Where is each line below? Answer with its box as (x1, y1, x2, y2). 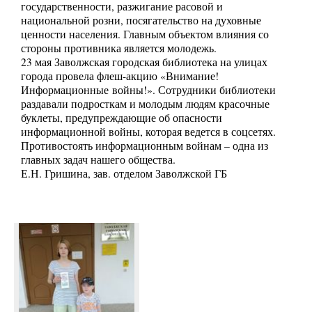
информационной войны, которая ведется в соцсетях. (21, 125, 276, 139)
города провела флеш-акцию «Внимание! (21, 69, 219, 84)
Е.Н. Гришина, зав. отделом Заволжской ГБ (21, 166, 227, 181)
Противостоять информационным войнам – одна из (21, 139, 268, 153)
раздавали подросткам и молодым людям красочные (21, 97, 270, 111)
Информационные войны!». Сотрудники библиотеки (21, 83, 276, 97)
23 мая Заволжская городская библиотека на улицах (21, 55, 267, 70)
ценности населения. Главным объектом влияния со (21, 27, 269, 42)
